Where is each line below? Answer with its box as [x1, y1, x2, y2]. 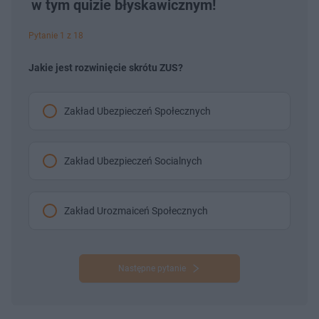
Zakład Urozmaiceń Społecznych [64, 204, 208, 216]
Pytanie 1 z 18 [28, 30, 83, 41]
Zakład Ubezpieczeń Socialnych [64, 155, 202, 167]
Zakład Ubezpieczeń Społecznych [64, 105, 211, 117]
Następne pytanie [117, 263, 186, 273]
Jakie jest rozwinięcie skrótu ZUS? [28, 61, 183, 73]
